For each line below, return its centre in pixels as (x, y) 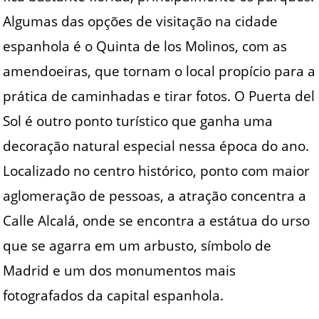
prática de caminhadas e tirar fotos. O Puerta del (159, 95)
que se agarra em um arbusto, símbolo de (137, 245)
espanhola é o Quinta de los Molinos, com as (145, 46)
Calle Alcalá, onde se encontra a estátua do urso (157, 220)
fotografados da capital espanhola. (114, 295)
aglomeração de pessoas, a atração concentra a (155, 195)
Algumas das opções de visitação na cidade (141, 21)
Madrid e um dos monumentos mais (120, 270)
